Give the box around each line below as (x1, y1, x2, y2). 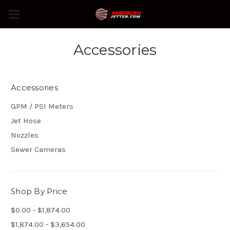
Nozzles (11, 130, 39, 140)
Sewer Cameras (11, 144, 66, 154)
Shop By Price (11, 186, 68, 196)
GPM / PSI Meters (11, 101, 73, 111)
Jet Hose (11, 116, 41, 125)
